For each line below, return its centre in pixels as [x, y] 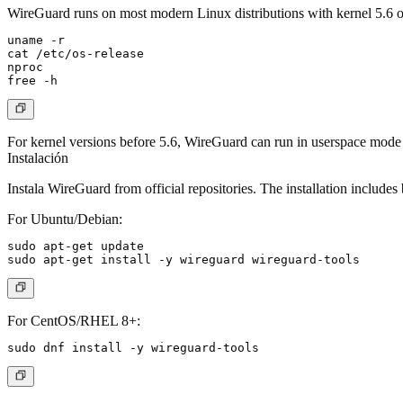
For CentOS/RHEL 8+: [74, 321]
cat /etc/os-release [76, 54]
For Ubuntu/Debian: [65, 219]
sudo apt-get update [76, 246]
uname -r [36, 40]
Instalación [38, 158]
